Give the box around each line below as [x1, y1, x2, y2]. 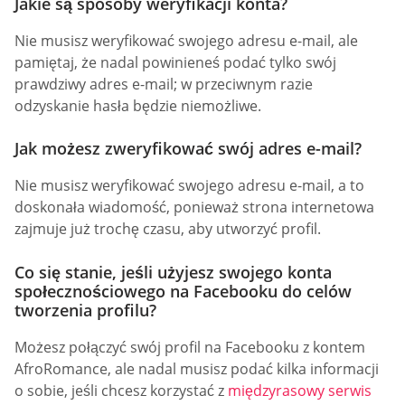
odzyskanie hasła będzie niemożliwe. [14, 96, 261, 117]
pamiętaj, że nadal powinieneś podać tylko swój [14, 52, 336, 73]
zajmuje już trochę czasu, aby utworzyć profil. [14, 219, 321, 240]
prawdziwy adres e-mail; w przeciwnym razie [14, 74, 313, 95]
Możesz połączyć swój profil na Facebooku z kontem [14, 336, 365, 357]
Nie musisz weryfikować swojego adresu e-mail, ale [14, 31, 358, 52]
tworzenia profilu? [14, 298, 156, 321]
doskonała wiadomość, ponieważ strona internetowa [14, 197, 374, 218]
